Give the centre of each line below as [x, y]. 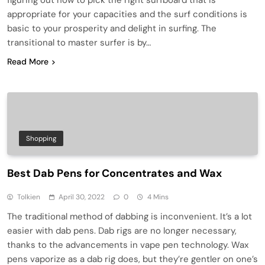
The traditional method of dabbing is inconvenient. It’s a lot [130, 216]
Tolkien [29, 197]
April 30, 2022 [82, 197]
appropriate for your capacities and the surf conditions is [127, 14]
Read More [28, 61]
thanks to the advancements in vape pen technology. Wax [128, 245]
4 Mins [158, 197]
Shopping [41, 138]
